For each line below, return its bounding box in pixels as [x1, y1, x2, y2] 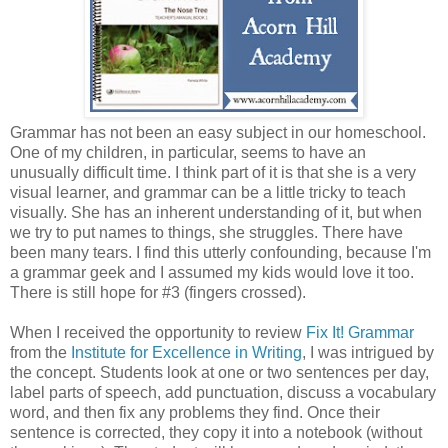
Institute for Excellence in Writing [71, 343, 302, 361]
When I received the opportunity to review [10, 323, 306, 341]
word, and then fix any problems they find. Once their [10, 403, 380, 421]
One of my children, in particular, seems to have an [10, 143, 366, 161]
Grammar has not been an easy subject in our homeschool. [10, 123, 426, 141]
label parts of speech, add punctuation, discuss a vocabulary [10, 383, 436, 401]
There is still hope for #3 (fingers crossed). [10, 283, 306, 301]
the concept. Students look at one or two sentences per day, [10, 363, 429, 381]
